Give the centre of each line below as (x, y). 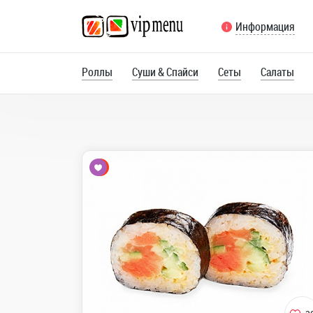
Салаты (277, 72)
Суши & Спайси (165, 72)
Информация (265, 27)
